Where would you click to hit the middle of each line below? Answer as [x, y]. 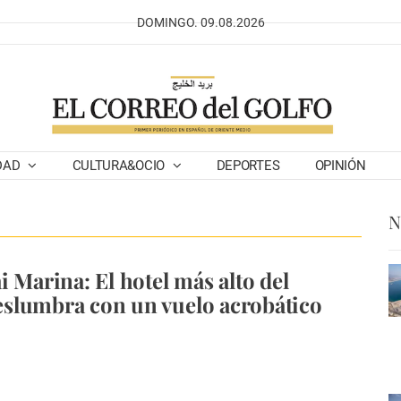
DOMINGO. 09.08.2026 [200, 22]
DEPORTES [248, 166]
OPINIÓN [340, 166]
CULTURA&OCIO [120, 166]
